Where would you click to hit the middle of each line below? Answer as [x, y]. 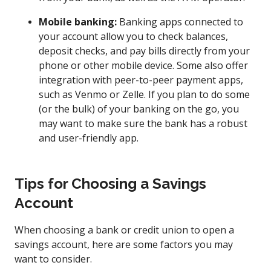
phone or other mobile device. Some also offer [143, 65]
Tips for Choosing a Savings [110, 183]
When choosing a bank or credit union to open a [124, 230]
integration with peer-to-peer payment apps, [141, 80]
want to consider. [53, 259]
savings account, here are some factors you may [124, 244]
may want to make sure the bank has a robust [143, 123]
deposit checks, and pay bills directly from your [144, 51]
